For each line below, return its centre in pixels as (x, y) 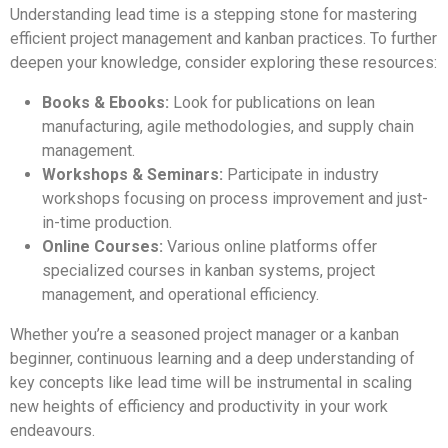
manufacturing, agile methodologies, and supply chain (228, 126)
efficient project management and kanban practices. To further (223, 38)
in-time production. (107, 222)
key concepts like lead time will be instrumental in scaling (211, 382)
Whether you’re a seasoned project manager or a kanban (204, 334)
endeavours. (52, 430)
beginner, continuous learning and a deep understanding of (212, 358)
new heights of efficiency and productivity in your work (199, 406)
